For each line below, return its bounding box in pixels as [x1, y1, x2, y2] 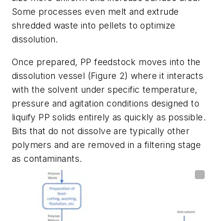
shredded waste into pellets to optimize [12, 20, 176, 31]
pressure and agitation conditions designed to [12, 98, 199, 109]
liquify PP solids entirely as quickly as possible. [12, 111, 206, 122]
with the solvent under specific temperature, [12, 84, 198, 95]
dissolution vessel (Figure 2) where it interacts [12, 70, 204, 81]
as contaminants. [12, 153, 82, 164]
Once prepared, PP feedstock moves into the [12, 56, 201, 67]
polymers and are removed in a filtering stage [12, 139, 201, 150]
